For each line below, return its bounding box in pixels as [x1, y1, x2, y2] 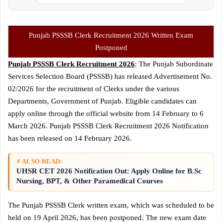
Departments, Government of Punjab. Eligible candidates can [8, 97, 197, 105]
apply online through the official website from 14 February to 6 [8, 109, 204, 117]
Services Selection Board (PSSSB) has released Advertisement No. [8, 72, 212, 80]
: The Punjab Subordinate [135, 59, 213, 68]
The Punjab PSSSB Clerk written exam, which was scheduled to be [8, 201, 214, 209]
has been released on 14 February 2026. [8, 134, 132, 142]
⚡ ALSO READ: [16, 158, 62, 165]
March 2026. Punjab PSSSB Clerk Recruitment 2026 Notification [8, 121, 209, 130]
